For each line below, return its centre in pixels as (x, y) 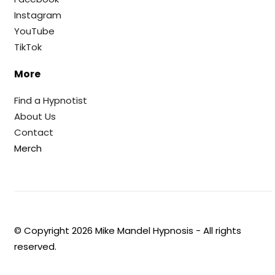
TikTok (28, 47)
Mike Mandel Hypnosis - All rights (167, 230)
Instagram (38, 15)
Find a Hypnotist (51, 100)
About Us (35, 116)
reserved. (36, 246)
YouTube (35, 31)
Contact (34, 132)
